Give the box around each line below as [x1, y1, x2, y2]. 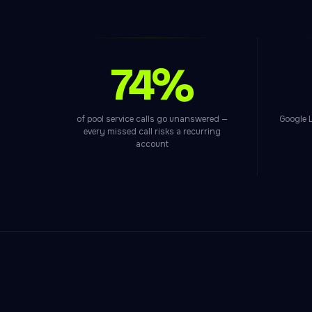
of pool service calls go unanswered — [76, 114, 228, 125]
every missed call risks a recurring [83, 126, 221, 137]
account [135, 139, 169, 150]
